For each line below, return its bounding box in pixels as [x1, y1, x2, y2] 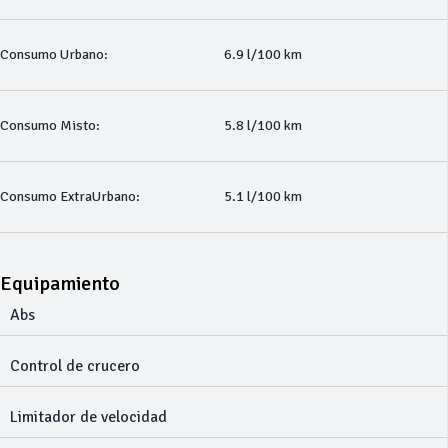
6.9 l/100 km [223, 46, 302, 63]
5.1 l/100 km [223, 188, 302, 205]
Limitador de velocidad [10, 407, 167, 427]
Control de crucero [10, 356, 140, 376]
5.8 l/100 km [223, 117, 302, 134]
